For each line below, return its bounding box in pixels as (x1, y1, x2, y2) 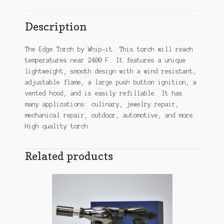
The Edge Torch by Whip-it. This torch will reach (24, 46, 193, 53)
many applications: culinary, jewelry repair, (24, 101, 179, 108)
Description (24, 19, 87, 33)
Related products (24, 149, 113, 163)
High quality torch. (24, 123, 91, 130)
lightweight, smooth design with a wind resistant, (24, 68, 196, 75)
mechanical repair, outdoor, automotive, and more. (24, 112, 196, 119)
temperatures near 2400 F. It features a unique (24, 57, 186, 64)
